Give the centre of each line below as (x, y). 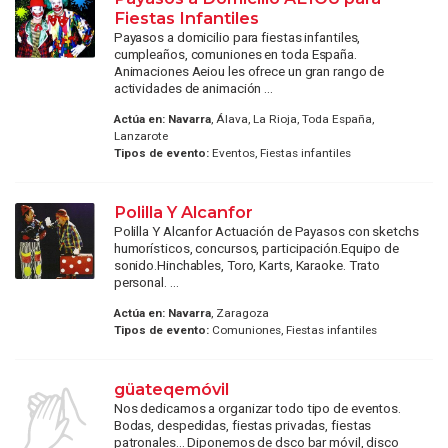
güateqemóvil (171, 389)
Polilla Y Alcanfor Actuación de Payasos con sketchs (266, 231)
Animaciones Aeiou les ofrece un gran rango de (249, 70)
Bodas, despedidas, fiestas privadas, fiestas (242, 425)
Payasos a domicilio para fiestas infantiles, (237, 36)
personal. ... (146, 282)
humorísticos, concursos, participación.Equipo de (256, 248)
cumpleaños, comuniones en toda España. (235, 53)
